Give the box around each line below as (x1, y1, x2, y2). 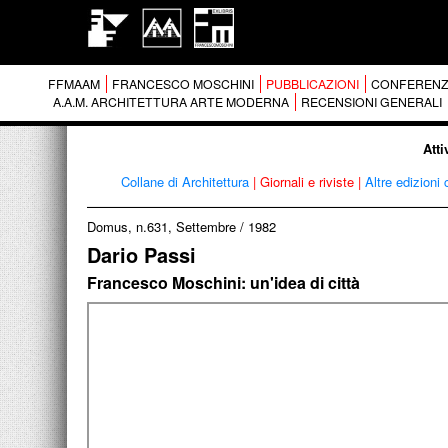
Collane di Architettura (120, 172, 249, 191)
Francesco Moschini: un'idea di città (87, 271, 360, 294)
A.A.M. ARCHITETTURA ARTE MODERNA (52, 93, 289, 111)
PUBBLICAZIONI (265, 75, 359, 93)
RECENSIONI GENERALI (300, 93, 442, 111)
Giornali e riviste (259, 172, 354, 191)
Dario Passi (87, 240, 196, 269)
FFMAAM (47, 75, 100, 93)
